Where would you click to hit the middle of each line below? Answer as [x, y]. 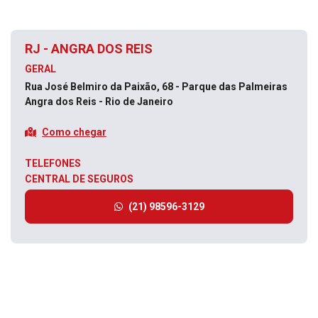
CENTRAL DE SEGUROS [79, 179]
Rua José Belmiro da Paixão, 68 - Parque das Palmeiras [157, 87]
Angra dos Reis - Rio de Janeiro [99, 102]
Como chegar [74, 132]
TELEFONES [53, 163]
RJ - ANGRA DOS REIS [89, 49]
